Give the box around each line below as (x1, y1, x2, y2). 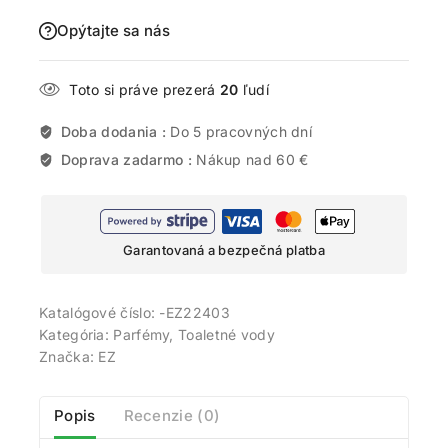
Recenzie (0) (123, 406, 221, 426)
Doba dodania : (60, 122, 171, 140)
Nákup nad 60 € (196, 150, 309, 168)
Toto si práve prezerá (69, 80, 220, 98)
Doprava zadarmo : (60, 150, 197, 168)
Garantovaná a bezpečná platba (123, 241, 325, 258)
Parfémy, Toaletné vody (113, 325, 275, 343)
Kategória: (39, 325, 114, 343)
